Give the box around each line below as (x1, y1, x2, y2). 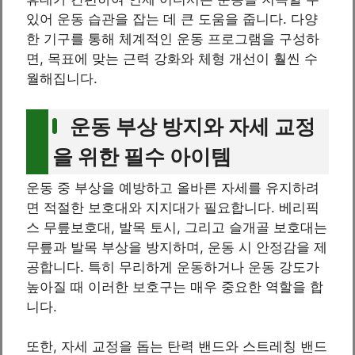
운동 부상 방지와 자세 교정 (70, 113, 315, 139)
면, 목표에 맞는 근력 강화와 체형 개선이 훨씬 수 (26, 51, 318, 67)
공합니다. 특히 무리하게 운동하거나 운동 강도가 (26, 258, 319, 275)
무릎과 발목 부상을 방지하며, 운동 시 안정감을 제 (26, 239, 327, 255)
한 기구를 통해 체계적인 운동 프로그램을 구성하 (26, 31, 319, 48)
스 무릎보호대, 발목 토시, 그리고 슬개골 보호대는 (26, 219, 327, 235)
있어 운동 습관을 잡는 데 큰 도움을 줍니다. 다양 (26, 11, 318, 28)
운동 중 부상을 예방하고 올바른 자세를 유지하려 (26, 179, 319, 196)
